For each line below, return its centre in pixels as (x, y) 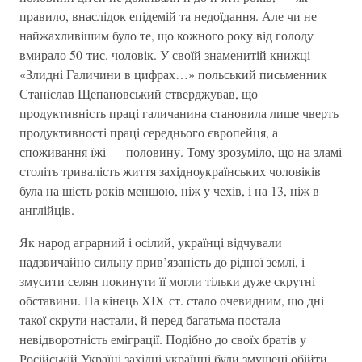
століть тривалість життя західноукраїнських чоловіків (170, 171)
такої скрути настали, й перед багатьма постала (150, 320)
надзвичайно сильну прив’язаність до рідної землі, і (162, 261)
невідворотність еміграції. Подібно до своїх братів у (163, 339)
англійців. (47, 210)
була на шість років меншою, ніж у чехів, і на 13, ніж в (169, 190)
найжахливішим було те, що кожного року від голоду (166, 35)
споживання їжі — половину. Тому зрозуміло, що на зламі (181, 152)
